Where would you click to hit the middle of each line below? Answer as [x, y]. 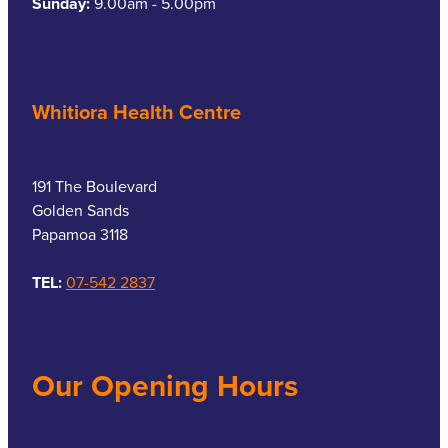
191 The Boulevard [94, 186]
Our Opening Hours [165, 386]
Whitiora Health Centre [136, 112]
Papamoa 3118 [80, 234]
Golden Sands [80, 210]
